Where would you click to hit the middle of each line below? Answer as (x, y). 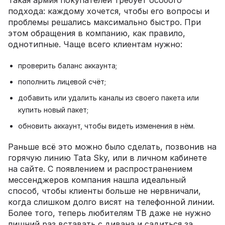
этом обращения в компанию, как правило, (97, 33)
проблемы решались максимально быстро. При (104, 22)
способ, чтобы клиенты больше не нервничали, (104, 191)
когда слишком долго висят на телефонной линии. (111, 202)
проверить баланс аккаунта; (68, 65)
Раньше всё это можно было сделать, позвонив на (112, 146)
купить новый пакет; (53, 109)
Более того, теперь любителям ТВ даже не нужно (109, 213)
